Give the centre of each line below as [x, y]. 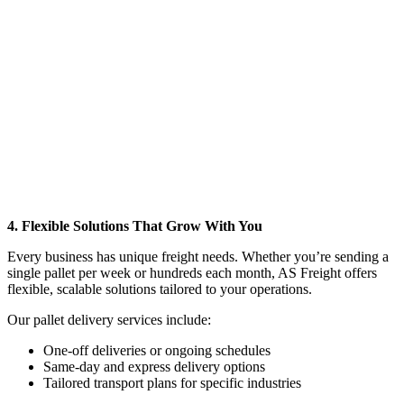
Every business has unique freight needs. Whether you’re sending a [198, 256]
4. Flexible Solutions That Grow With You [135, 225]
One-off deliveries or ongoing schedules [157, 350]
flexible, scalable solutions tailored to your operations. [160, 289]
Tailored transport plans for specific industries [172, 382]
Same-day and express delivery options [154, 366]
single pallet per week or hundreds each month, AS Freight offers [192, 272]
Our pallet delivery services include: [109, 319]
